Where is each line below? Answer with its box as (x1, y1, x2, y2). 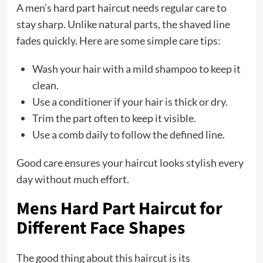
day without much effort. (16, 173, 129, 186)
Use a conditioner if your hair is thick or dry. (32, 95, 228, 109)
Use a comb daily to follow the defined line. (32, 128, 225, 141)
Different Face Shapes (16, 215, 185, 241)
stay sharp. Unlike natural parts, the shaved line (16, 18, 230, 31)
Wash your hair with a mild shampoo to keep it (32, 62, 241, 76)
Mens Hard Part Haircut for (16, 196, 222, 222)
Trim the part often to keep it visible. (32, 112, 196, 125)
